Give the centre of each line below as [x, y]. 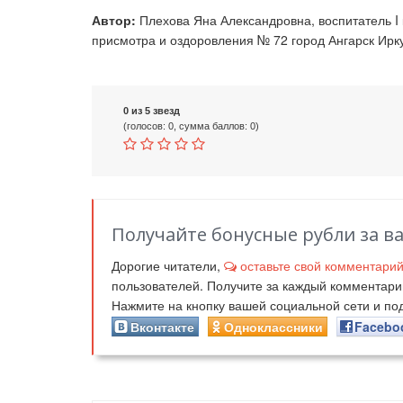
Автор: [114, 20]
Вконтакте [162, 327]
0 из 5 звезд [152, 111]
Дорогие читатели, [168, 265]
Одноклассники [273, 327]
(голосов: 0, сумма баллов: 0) [191, 126]
